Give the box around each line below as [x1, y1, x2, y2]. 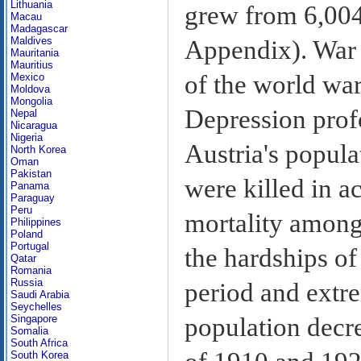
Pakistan [10, 168, 52, 180]
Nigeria [10, 131, 43, 143]
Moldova [10, 83, 50, 95]
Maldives [10, 35, 52, 47]
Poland [10, 228, 43, 240]
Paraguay [10, 192, 55, 204]
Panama [10, 180, 49, 192]
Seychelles [10, 301, 62, 313]
